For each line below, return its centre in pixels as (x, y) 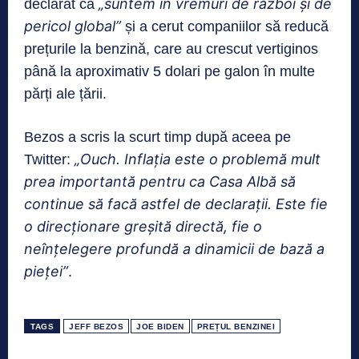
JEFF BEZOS (96, 327)
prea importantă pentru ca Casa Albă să (160, 182)
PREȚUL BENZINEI (236, 327)
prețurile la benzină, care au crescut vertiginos (171, 49)
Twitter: (49, 160)
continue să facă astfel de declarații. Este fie (176, 204)
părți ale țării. (65, 94)
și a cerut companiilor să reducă (225, 27)
